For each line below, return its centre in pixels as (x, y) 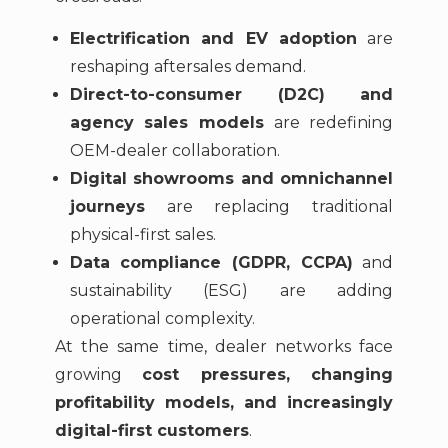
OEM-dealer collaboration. (174, 151)
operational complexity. (162, 319)
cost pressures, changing (268, 375)
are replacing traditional (269, 207)
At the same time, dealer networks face (224, 347)
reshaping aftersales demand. (187, 67)
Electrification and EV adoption (213, 39)
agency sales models (166, 123)
